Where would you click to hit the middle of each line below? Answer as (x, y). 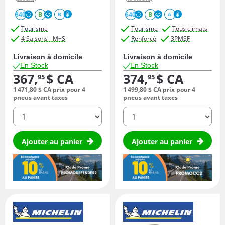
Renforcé (144, 38)
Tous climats (190, 28)
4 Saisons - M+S (43, 38)
